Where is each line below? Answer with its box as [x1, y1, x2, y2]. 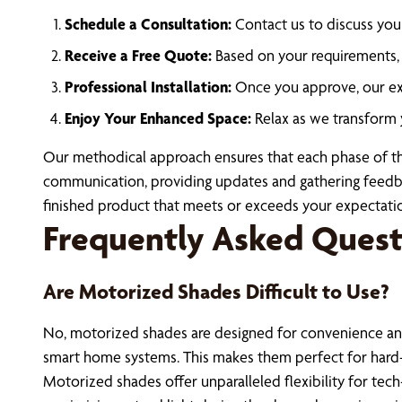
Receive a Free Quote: [65, 46, 212, 65]
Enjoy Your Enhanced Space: [65, 109, 251, 127]
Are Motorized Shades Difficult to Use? [43, 279, 389, 304]
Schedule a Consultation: [65, 14, 232, 33]
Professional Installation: [65, 77, 232, 96]
